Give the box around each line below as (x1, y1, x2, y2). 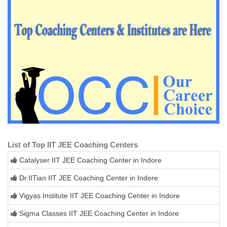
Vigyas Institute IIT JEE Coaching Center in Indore (19, 192, 180, 200)
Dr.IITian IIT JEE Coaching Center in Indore (19, 174, 158, 182)
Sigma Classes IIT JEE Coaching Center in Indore (19, 209, 179, 218)
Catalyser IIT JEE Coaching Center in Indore (19, 156, 162, 165)
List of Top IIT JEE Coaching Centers (8, 140, 138, 149)
